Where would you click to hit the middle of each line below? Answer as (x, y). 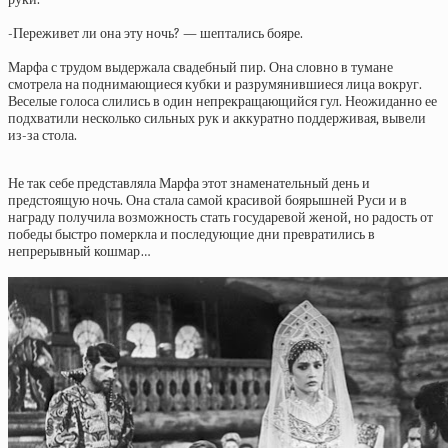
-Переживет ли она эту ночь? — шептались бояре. (155, 33)
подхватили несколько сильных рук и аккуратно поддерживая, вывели (217, 118)
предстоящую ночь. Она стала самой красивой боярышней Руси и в (207, 200)
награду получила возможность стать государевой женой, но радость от (220, 217)
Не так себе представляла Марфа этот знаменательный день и (189, 183)
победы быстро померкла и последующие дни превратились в (191, 234)
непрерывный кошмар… (79, 251)
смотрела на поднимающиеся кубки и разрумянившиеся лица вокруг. (215, 84)
